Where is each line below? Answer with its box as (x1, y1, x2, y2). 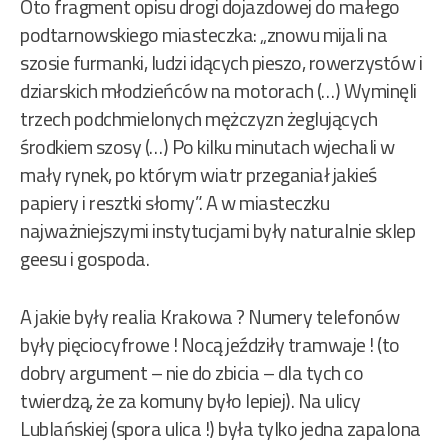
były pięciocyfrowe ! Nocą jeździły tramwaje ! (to (20, 329, 400, 361)
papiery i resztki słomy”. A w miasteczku (20, 187, 329, 219)
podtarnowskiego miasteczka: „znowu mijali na (20, 19, 387, 51)
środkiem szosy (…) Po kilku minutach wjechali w (20, 131, 395, 163)
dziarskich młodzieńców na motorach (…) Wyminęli (20, 75, 420, 107)
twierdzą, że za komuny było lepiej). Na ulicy (20, 385, 361, 417)
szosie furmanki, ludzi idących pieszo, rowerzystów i (20, 47, 422, 79)
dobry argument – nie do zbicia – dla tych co (20, 357, 363, 389)
